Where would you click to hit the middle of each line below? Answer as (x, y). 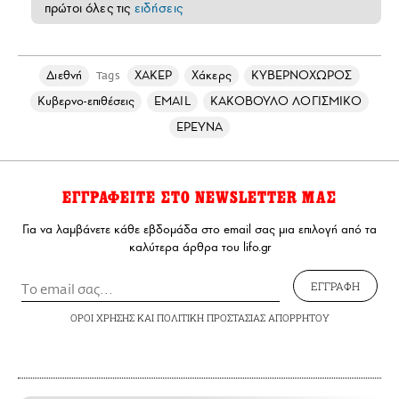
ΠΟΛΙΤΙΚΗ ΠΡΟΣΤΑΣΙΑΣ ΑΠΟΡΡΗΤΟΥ (243, 318)
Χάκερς (212, 76)
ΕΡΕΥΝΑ (199, 127)
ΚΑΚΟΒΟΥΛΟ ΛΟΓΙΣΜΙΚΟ (286, 102)
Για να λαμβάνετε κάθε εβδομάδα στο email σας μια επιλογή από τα (199, 230)
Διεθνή (64, 76)
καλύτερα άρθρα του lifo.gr (199, 248)
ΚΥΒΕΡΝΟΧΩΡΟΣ (301, 76)
